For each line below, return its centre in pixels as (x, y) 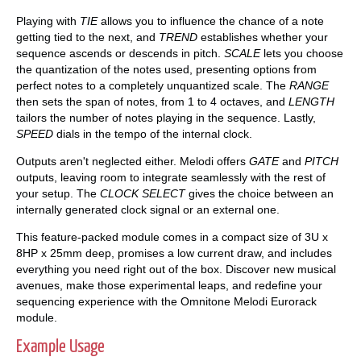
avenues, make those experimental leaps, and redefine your (169, 285)
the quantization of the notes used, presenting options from (166, 69)
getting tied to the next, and (87, 37)
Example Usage (60, 346)
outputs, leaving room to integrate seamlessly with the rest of (171, 177)
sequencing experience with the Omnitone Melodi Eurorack (166, 301)
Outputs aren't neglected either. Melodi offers (133, 161)
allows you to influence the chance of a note (211, 21)
